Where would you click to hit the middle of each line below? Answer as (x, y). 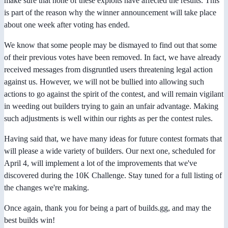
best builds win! (30, 220)
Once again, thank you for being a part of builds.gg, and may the (108, 208)
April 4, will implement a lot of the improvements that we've (101, 163)
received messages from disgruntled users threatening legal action (108, 69)
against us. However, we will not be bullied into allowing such (104, 81)
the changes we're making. (47, 187)
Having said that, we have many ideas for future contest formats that (113, 138)
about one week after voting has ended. (67, 24)
